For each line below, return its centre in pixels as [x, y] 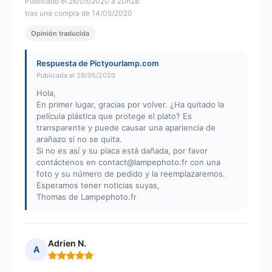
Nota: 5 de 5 [73, 260]
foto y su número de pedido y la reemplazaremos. [131, 174]
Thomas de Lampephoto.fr [87, 197]
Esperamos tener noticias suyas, [98, 185]
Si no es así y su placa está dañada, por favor [122, 151]
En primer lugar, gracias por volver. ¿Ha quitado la [130, 105]
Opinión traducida [60, 34]
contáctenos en [67, 162]
